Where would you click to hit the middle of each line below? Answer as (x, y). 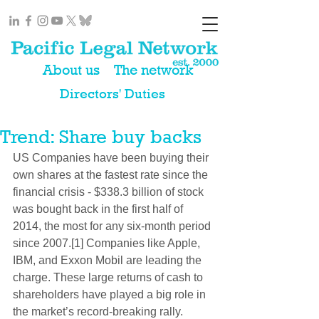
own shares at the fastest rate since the (112, 175)
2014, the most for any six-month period (113, 226)
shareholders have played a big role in (111, 294)
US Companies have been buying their (112, 158)
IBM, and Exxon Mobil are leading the (109, 260)
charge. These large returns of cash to (109, 277)
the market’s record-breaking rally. (99, 312)
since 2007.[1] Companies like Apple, (108, 243)
